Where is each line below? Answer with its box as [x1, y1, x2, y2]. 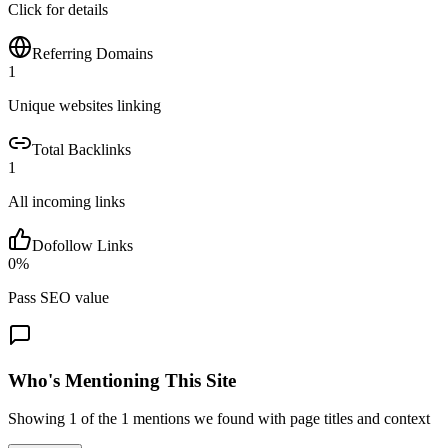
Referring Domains [32, 44, 153, 62]
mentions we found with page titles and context [129, 410, 430, 428]
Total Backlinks [32, 140, 131, 158]
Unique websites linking [8, 96, 161, 114]
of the [77, 410, 121, 428]
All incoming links [8, 192, 125, 210]
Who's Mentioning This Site [8, 369, 236, 391]
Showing [8, 410, 69, 428]
